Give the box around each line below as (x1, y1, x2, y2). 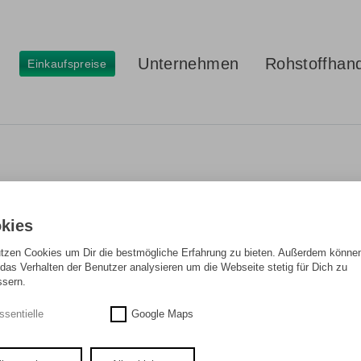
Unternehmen (138, 55, 239, 73)
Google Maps (131, 308, 194, 321)
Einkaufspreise (27, 56, 107, 70)
